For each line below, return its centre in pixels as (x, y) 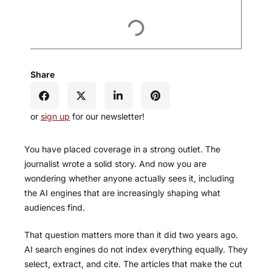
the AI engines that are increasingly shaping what (122, 193)
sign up (55, 117)
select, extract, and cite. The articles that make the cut (133, 264)
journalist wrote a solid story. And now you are (115, 164)
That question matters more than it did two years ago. (131, 235)
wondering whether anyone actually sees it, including (129, 178)
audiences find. (55, 208)
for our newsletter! (107, 117)
